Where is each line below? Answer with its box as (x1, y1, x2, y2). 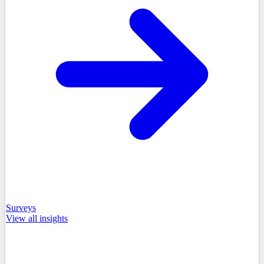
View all (6, 213, 39, 223)
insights (39, 213, 68, 223)
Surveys (6, 202, 36, 213)
